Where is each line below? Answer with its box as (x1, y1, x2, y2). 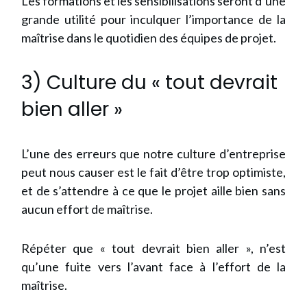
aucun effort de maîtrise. (21, 201, 153, 217)
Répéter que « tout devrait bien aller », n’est (21, 241, 286, 256)
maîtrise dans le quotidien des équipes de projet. (21, 30, 276, 45)
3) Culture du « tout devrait (21, 69, 278, 96)
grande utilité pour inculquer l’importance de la (21, 12, 286, 27)
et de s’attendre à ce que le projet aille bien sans (21, 183, 286, 198)
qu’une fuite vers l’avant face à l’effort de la (21, 259, 286, 274)
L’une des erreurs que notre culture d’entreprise (21, 146, 286, 161)
